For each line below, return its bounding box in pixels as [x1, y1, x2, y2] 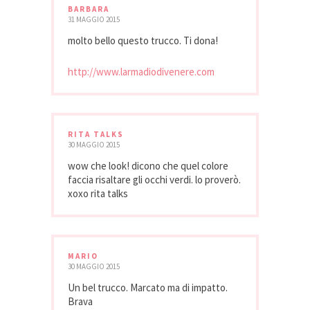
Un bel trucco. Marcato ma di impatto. [68, 280, 228, 294]
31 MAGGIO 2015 [68, 14, 120, 24]
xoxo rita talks [68, 186, 128, 200]
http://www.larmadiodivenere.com [68, 64, 215, 78]
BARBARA [68, 3, 109, 14]
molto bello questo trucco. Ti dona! [68, 33, 218, 47]
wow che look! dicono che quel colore [68, 158, 228, 172]
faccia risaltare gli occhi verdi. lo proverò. [68, 172, 241, 186]
